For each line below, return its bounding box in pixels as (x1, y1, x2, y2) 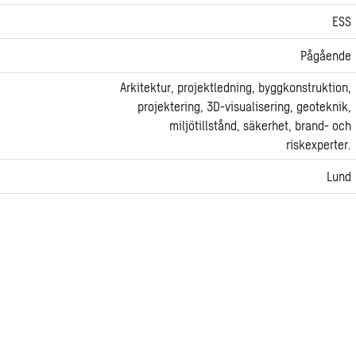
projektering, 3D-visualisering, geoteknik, (137, 99, 351, 114)
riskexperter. (286, 137, 351, 153)
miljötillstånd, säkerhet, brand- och (169, 118, 351, 133)
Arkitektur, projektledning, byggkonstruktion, (120, 79, 351, 95)
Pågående (300, 48, 351, 64)
